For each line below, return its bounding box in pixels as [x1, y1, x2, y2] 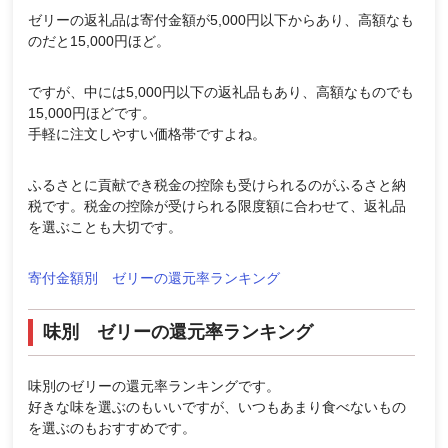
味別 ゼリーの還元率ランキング [43, 321, 314, 342]
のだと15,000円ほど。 [28, 32, 171, 49]
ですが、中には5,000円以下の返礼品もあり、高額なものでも [28, 83, 415, 100]
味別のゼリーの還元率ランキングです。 [28, 377, 281, 394]
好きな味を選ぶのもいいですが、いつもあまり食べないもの [28, 398, 407, 415]
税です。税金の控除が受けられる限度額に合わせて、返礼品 [28, 197, 407, 214]
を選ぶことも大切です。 [28, 218, 183, 235]
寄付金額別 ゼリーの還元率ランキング [28, 269, 281, 286]
